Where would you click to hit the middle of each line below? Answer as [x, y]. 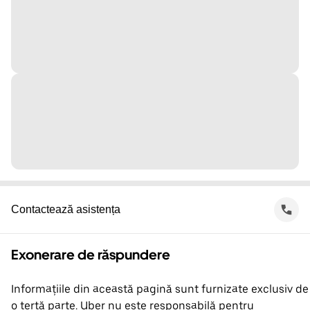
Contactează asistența [66, 209]
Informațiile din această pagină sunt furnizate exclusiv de [160, 289]
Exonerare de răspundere [91, 255]
